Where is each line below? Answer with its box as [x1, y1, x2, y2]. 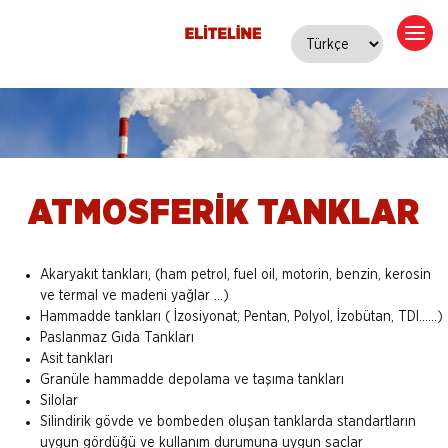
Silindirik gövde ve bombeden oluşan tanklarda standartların [40, 415, 416, 430]
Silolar [40, 394, 78, 409]
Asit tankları [40, 352, 113, 367]
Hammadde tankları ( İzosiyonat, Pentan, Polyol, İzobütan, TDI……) [40, 310, 443, 325]
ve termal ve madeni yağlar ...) [40, 289, 229, 304]
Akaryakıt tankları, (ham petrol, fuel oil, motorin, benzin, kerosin [40, 268, 431, 283]
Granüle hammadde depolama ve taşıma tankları [40, 373, 344, 388]
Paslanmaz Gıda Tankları [40, 331, 194, 346]
